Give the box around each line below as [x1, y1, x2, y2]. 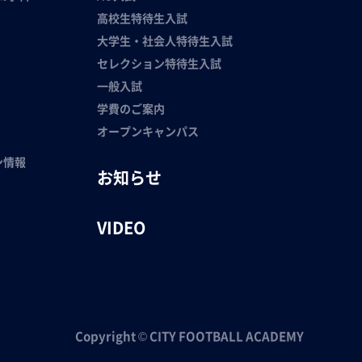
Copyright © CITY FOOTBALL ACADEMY [74, 327, 304, 344]
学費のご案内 [96, 100, 165, 116]
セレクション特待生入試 [96, 55, 221, 71]
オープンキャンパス [96, 123, 199, 139]
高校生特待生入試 [96, 10, 187, 26]
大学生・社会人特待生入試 [96, 32, 233, 48]
